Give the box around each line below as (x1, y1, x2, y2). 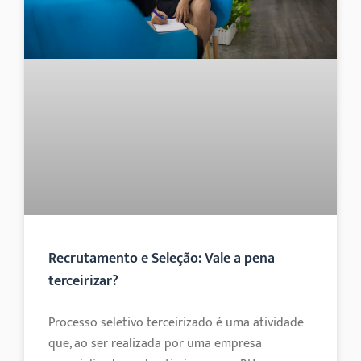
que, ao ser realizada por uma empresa (48, 332, 262, 355)
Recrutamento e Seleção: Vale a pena (48, 246, 275, 271)
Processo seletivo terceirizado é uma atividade (48, 311, 304, 334)
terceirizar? (48, 268, 118, 293)
